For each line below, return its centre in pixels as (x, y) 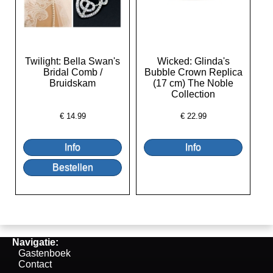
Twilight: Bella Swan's (73, 62)
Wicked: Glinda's (193, 62)
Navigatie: (35, 243)
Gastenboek (44, 253)
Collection (193, 94)
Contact (35, 264)
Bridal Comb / (73, 73)
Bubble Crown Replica (193, 73)
